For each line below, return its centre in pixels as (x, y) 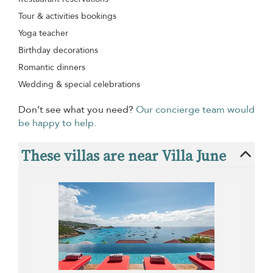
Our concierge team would (195, 109)
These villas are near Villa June (124, 155)
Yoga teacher (43, 33)
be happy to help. (57, 123)
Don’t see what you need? (77, 109)
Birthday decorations (58, 50)
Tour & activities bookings (67, 16)
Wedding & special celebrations (79, 84)
